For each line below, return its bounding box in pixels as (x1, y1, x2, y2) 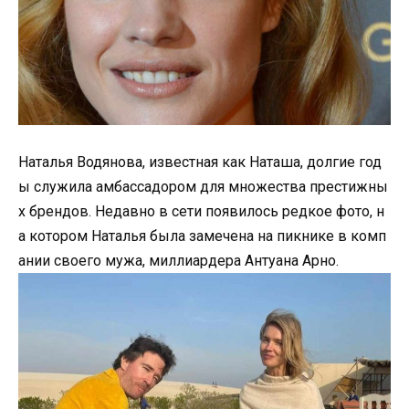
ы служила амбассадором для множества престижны (18, 177, 388, 195)
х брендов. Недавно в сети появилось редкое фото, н (18, 202, 384, 220)
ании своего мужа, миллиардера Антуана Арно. (18, 251, 339, 269)
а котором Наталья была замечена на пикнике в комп (18, 226, 386, 245)
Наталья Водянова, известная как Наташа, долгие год (18, 152, 382, 171)
